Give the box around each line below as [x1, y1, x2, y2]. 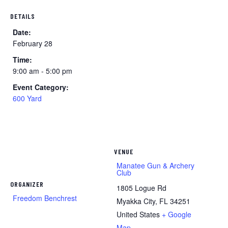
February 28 [13, 38, 52, 48]
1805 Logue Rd [117, 182, 166, 193]
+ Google [162, 209, 191, 219]
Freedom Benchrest [13, 192, 77, 203]
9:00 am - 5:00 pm [13, 65, 72, 76]
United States [117, 209, 160, 219]
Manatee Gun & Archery [117, 160, 194, 170]
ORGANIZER [10, 179, 44, 188]
